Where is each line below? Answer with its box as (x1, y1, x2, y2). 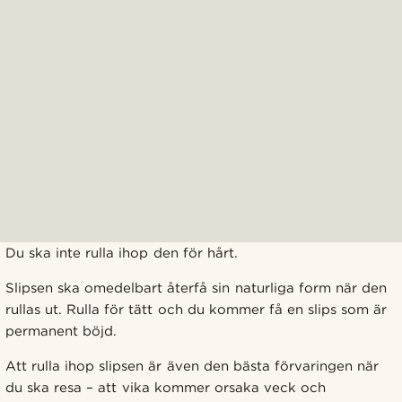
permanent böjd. (5, 322, 118, 339)
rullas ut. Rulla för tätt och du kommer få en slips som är (5, 301, 388, 318)
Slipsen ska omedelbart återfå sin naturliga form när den (5, 279, 387, 296)
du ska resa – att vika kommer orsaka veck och (5, 379, 326, 396)
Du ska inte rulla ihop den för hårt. (5, 244, 238, 261)
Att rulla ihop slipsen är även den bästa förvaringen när (5, 357, 379, 374)
